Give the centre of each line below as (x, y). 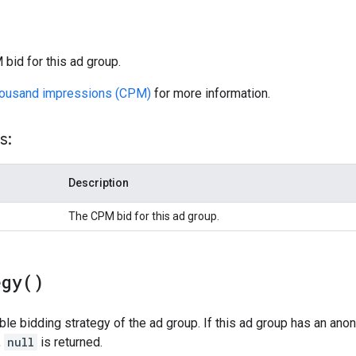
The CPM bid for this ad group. (144, 216)
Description (99, 182)
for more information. (211, 93)
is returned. (70, 342)
